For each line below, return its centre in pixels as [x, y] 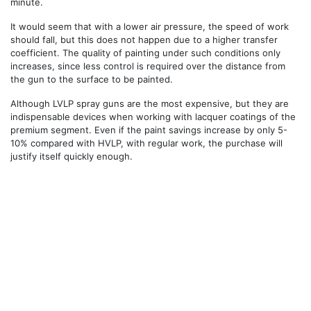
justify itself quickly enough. [72, 156]
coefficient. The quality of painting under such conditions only [145, 52]
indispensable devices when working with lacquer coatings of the [153, 116]
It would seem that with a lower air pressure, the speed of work [150, 26]
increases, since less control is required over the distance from [148, 66]
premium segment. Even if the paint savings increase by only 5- [149, 129]
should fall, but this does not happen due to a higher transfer [144, 39]
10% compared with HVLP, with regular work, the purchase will [146, 143]
